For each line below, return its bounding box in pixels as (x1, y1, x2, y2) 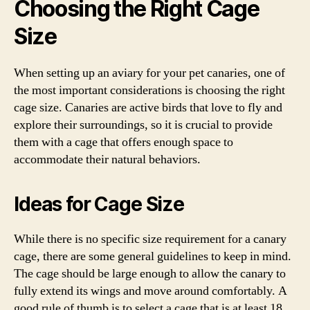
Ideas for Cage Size (14, 192, 184, 216)
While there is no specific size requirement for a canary (14, 230, 286, 247)
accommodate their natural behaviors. (14, 151, 201, 167)
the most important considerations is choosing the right (14, 82, 285, 98)
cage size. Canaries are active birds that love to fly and (14, 99, 282, 116)
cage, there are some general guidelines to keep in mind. (14, 248, 291, 264)
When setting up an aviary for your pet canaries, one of (14, 64, 285, 81)
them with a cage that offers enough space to (14, 134, 233, 150)
